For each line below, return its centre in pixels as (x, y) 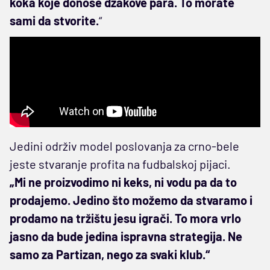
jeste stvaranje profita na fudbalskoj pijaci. (120, 164)
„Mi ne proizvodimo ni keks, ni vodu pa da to (123, 182)
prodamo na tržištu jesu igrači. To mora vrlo (125, 218)
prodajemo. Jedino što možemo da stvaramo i (131, 200)
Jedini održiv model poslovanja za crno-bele (124, 146)
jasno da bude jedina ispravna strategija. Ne (126, 236)
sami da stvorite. (54, 20)
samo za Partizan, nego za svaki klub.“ (110, 254)
